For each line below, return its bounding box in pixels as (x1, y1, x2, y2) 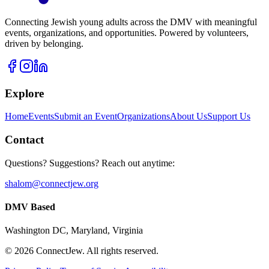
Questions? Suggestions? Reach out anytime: (5, 157, 175, 168)
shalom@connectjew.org (5, 178, 98, 189)
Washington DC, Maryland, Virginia (5, 225, 143, 236)
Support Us (207, 111, 250, 122)
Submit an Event (54, 111, 117, 122)
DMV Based (5, 202, 55, 213)
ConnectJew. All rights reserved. (34, 246, 159, 256)
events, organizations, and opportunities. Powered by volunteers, (5, 27, 249, 38)
